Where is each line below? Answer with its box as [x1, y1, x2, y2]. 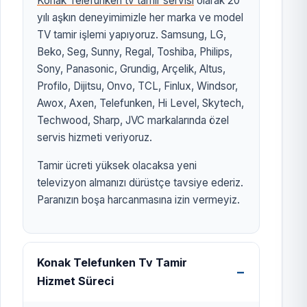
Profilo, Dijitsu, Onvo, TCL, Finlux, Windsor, [37, 79, 238, 93]
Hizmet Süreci [37, 274, 114, 288]
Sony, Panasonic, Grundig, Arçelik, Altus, [37, 62, 225, 76]
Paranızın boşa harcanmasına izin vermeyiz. [37, 193, 240, 207]
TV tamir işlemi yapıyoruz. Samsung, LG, [37, 28, 226, 42]
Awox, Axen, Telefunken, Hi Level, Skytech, [37, 97, 244, 110]
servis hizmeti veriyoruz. [37, 131, 152, 145]
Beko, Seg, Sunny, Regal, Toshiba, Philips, [37, 45, 232, 59]
